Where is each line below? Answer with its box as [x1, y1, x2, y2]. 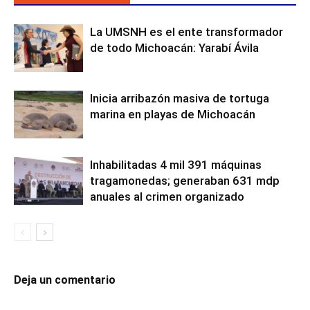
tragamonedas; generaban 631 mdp [90, 173, 280, 188]
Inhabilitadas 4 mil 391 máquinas [90, 157, 262, 172]
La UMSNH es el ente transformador [90, 24, 283, 39]
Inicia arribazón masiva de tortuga [90, 91, 269, 105]
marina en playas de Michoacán [90, 107, 255, 121]
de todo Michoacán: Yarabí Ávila [90, 40, 259, 55]
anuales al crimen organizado [90, 189, 244, 203]
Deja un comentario [14, 273, 116, 286]
